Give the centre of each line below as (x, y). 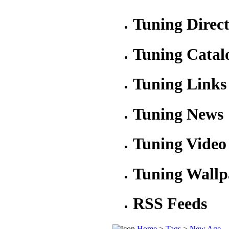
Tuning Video (180, 144)
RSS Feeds (170, 204)
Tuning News (178, 114)
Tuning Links (180, 84)
